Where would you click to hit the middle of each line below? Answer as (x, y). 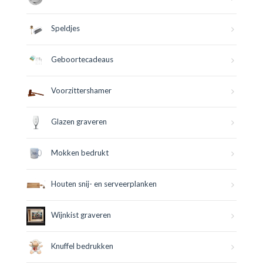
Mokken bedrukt (80, 153)
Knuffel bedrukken (82, 246)
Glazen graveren (79, 122)
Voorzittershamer (81, 91)
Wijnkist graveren (81, 215)
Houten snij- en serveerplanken (104, 184)
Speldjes (65, 28)
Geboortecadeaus (82, 60)
